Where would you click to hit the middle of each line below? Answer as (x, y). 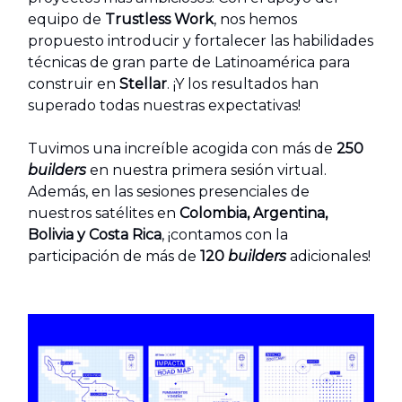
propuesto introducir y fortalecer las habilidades (201, 41)
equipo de (66, 20)
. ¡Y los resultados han (243, 84)
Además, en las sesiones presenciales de (169, 192)
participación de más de (114, 257)
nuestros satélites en (104, 214)
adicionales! (328, 257)
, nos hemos (255, 20)
